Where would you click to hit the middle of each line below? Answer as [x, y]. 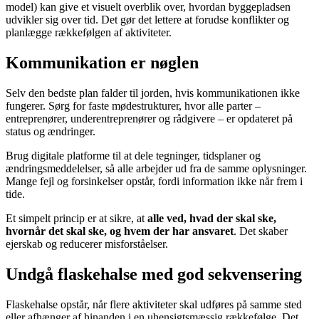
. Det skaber [261, 231]
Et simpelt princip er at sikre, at [77, 219]
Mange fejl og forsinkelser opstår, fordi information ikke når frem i [154, 182]
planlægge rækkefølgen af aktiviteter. [89, 33]
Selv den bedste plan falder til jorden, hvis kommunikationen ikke [153, 93]
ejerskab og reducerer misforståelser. [87, 244]
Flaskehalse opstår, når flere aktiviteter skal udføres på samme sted [154, 304]
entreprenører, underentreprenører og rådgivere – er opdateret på [149, 119]
